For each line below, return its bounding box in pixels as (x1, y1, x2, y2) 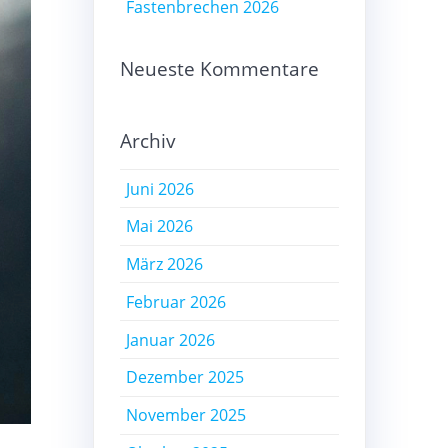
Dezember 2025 (126, 366, 245, 389)
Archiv (119, 127, 176, 155)
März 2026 (126, 253, 204, 276)
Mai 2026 (126, 215, 194, 238)
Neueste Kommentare (119, 55, 319, 83)
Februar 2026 (126, 290, 227, 313)
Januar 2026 (126, 328, 216, 351)
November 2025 (126, 404, 247, 427)
